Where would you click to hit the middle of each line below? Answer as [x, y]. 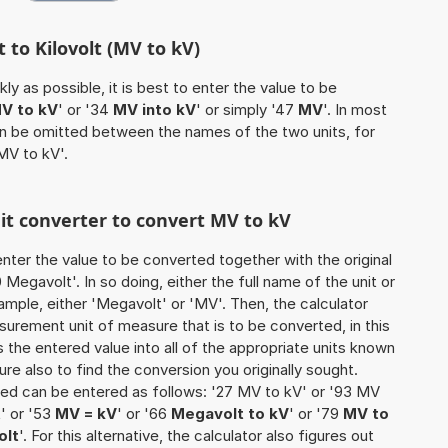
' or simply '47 [247, 110]
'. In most [355, 110]
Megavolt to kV [230, 414]
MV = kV [86, 414]
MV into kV [154, 110]
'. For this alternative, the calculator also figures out [196, 436]
